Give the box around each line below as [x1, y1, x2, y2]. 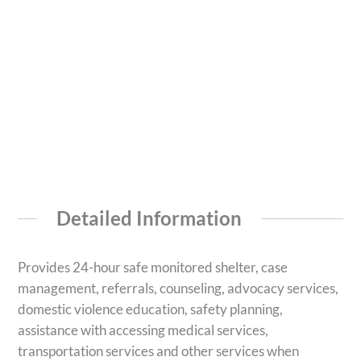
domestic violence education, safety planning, [18, 301, 284, 318]
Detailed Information [56, 205, 242, 230]
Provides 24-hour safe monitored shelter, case [18, 259, 288, 276]
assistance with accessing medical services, [18, 322, 269, 339]
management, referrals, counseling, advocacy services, [18, 280, 339, 297]
